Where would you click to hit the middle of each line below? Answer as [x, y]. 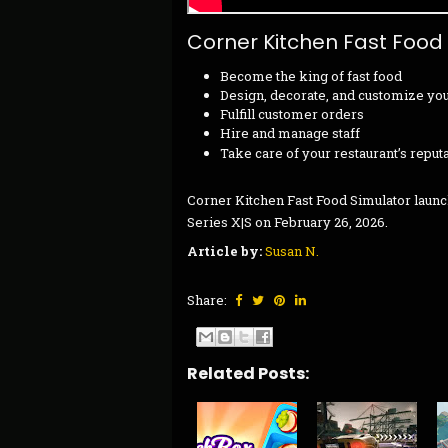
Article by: [224, 250]
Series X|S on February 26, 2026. [287, 222]
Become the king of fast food [310, 75]
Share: [208, 299]
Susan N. [292, 250]
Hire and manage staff [289, 133]
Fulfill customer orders [291, 114]
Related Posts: [248, 374]
